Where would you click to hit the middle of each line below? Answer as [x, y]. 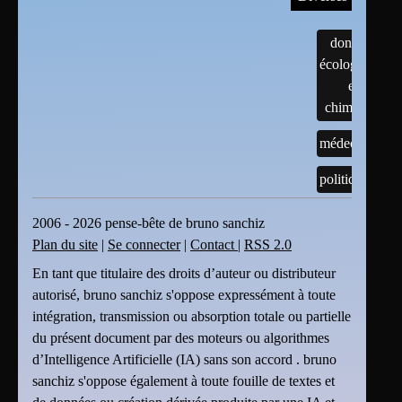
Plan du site [65, 244]
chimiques [353, 107]
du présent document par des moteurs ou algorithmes [181, 337]
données [353, 42]
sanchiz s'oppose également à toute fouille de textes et [184, 380]
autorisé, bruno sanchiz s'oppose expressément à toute [184, 294]
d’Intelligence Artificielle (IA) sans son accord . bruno [184, 359]
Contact [214, 244]
